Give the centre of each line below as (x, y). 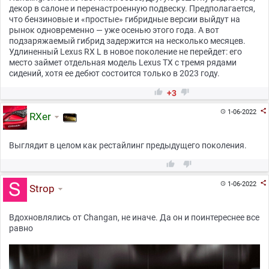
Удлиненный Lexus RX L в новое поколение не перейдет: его (125, 52)
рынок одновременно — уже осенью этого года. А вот (114, 30)
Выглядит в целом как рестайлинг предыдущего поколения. (128, 146)
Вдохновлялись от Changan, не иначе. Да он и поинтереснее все (134, 218)
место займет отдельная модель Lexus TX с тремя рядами (123, 63)
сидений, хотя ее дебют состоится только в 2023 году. (114, 74)
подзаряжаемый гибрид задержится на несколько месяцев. (127, 41)
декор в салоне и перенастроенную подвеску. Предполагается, (132, 9)
